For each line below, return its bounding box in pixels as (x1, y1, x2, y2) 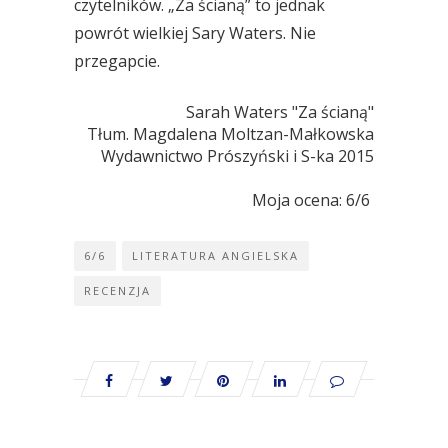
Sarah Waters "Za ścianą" (186, 101, 374, 123)
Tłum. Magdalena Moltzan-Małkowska (87, 123, 374, 145)
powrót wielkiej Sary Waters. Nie (74, 22, 316, 44)
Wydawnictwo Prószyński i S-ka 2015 (101, 145, 374, 167)
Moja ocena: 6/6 (252, 189, 374, 211)
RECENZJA (84, 283, 151, 298)
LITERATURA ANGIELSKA (132, 248, 299, 263)
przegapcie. (74, 50, 160, 72)
